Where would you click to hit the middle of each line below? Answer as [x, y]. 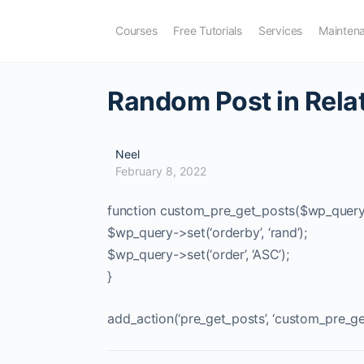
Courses [136, 30]
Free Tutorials [208, 30]
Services [280, 30]
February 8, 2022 [161, 171]
